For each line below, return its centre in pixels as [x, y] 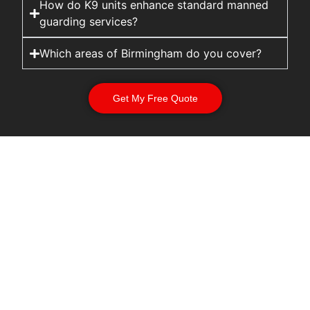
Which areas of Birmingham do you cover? [150, 54]
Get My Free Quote [155, 99]
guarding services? [88, 22]
